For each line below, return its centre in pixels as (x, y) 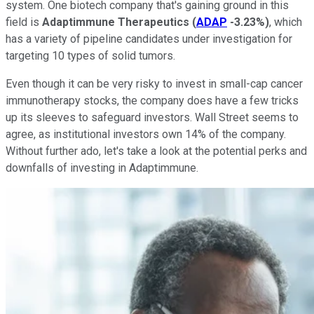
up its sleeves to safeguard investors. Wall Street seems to (152, 117)
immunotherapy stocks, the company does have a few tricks (152, 100)
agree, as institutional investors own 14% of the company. (146, 134)
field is (24, 22)
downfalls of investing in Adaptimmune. (103, 168)
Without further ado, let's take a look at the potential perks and (156, 151)
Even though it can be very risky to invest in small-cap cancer (154, 83)
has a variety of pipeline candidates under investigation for (149, 39)
